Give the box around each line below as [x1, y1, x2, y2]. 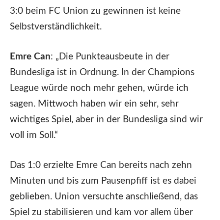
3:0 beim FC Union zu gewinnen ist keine [10, 6, 181, 16]
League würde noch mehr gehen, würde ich [10, 83, 189, 93]
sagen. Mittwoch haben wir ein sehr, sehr [10, 99, 179, 109]
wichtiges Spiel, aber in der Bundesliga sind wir [10, 114, 203, 124]
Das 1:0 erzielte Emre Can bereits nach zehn [10, 161, 192, 170]
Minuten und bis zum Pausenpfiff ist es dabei [10, 176, 196, 186]
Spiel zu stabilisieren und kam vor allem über [10, 208, 193, 218]
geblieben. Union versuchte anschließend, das [10, 192, 198, 202]
